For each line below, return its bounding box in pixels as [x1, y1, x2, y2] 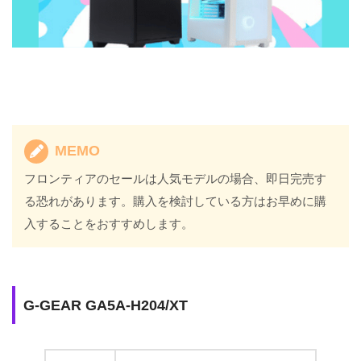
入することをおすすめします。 [24, 217, 194, 231]
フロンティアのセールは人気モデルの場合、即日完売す [24, 172, 327, 186]
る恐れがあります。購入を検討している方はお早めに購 [24, 194, 327, 209]
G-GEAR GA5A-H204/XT [23, 297, 188, 314]
